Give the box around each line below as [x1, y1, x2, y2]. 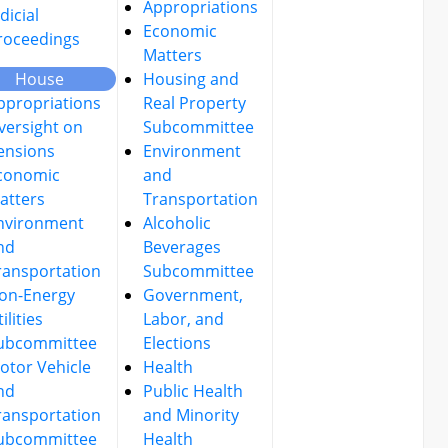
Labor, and [143, 308, 224, 330]
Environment [143, 140, 241, 162]
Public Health [143, 380, 243, 402]
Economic [143, 20, 217, 42]
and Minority [143, 404, 239, 426]
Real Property [143, 92, 246, 114]
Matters [143, 44, 202, 66]
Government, [143, 284, 243, 306]
